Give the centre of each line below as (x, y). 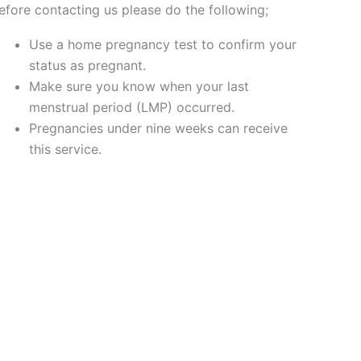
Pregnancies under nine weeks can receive (158, 128)
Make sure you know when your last (139, 86)
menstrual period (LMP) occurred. (131, 107)
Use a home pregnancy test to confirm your (162, 44)
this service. (65, 149)
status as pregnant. (87, 65)
